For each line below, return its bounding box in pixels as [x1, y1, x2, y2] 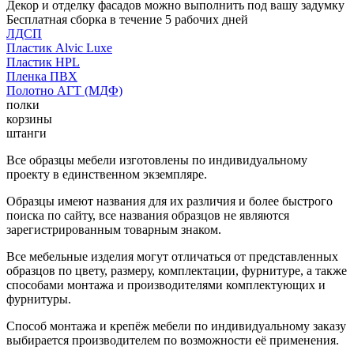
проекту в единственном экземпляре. [6, 167, 207, 181]
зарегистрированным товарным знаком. [6, 222, 221, 236]
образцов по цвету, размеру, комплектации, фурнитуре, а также [6, 263, 347, 277]
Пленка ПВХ [6, 69, 77, 83]
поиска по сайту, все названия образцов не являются [6, 208, 289, 222]
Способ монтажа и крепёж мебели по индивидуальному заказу [6, 318, 346, 333]
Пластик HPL [6, 55, 80, 69]
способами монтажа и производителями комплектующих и [6, 277, 326, 292]
